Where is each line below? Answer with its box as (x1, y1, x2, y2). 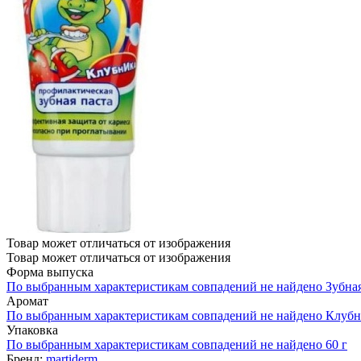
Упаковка (6, 322, 58, 337)
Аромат (6, 293, 48, 308)
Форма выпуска (6, 264, 93, 279)
